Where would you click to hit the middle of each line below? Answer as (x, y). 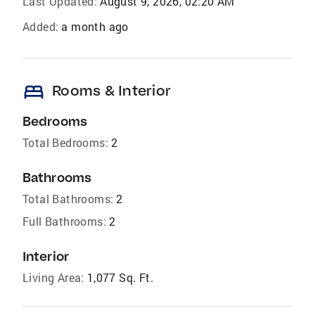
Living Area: (53, 277)
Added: (41, 26)
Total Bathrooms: (68, 198)
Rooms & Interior (111, 90)
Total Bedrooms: (65, 142)
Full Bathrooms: (64, 221)
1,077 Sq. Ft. (120, 277)
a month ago (95, 26)
